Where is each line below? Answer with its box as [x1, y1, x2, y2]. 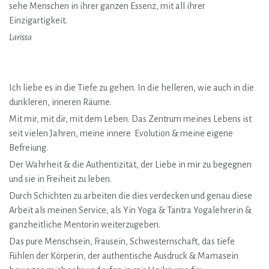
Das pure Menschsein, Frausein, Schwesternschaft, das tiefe [9, 237, 235, 246]
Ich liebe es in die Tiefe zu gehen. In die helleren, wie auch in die [9, 83, 254, 92]
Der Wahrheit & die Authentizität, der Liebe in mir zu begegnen [9, 160, 252, 169]
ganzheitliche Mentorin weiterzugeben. [9, 220, 162, 229]
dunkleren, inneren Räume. [9, 97, 113, 107]
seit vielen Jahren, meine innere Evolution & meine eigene [9, 128, 233, 138]
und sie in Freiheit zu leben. [9, 174, 113, 184]
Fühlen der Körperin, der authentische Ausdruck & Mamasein [9, 251, 238, 261]
